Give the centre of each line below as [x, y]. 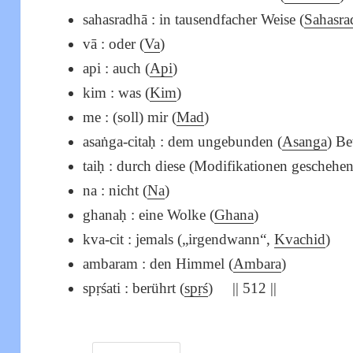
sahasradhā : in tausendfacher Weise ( [194, 20]
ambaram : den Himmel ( [158, 264]
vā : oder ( [114, 44]
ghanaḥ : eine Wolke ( [149, 215]
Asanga [305, 142]
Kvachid [300, 240]
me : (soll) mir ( [130, 117]
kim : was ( [117, 93]
